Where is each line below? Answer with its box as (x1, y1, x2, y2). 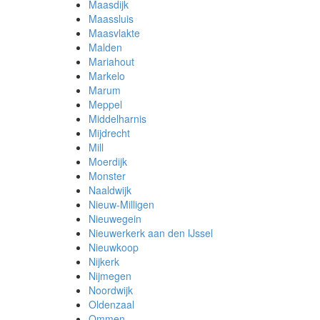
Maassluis (88, 11, 134, 26)
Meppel (88, 97, 122, 111)
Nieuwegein (88, 211, 141, 226)
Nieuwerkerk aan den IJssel (88, 226, 213, 240)
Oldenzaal (88, 297, 134, 311)
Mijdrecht (88, 126, 130, 140)
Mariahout (88, 54, 134, 69)
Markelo (88, 69, 125, 83)
